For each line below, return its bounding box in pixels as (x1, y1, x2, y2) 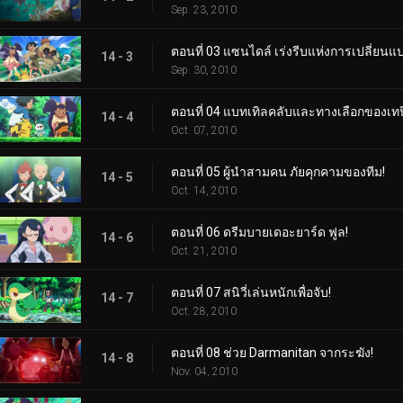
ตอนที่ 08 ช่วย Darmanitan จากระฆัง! (171, 345, 373, 360)
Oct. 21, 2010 (171, 244, 237, 257)
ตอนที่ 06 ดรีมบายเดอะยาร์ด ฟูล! (171, 224, 348, 239)
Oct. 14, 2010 (171, 184, 237, 197)
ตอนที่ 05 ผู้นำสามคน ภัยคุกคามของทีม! (171, 164, 385, 179)
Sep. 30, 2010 (171, 63, 237, 76)
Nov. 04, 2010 (171, 364, 237, 378)
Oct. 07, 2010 (171, 123, 237, 137)
